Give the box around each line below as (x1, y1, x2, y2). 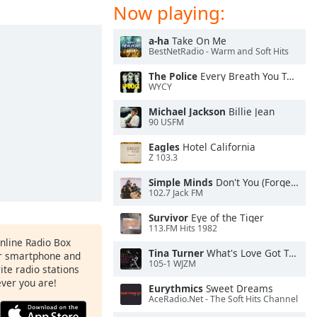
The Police (149, 69, 197, 83)
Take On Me (169, 34, 226, 47)
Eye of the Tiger (188, 211, 264, 224)
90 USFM (149, 116, 184, 129)
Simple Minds (149, 175, 213, 189)
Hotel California (180, 140, 255, 154)
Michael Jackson (149, 105, 226, 118)
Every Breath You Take (197, 69, 287, 83)
